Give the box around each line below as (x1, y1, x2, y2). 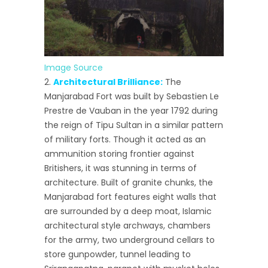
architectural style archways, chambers (44, 219, 211, 232)
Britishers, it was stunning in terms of (44, 162, 197, 174)
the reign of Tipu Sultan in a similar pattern (44, 118, 223, 131)
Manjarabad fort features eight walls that (44, 190, 217, 203)
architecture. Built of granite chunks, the (44, 176, 213, 188)
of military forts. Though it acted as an (44, 133, 206, 145)
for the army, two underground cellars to (44, 233, 215, 246)
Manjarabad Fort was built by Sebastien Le (44, 90, 219, 102)
